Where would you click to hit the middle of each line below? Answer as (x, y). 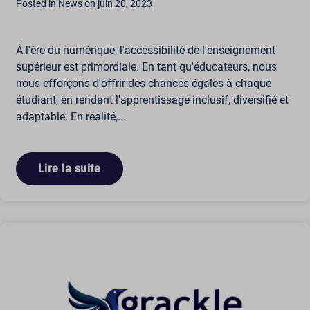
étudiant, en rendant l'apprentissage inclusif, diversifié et (152, 100)
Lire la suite (69, 169)
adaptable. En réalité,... (71, 117)
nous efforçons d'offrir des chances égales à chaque (143, 84)
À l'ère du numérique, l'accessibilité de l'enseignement (145, 51)
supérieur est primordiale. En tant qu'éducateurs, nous (146, 67)
